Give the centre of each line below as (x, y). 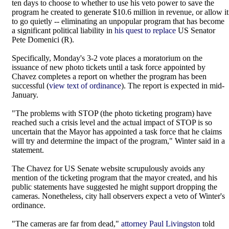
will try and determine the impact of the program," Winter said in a (118, 141)
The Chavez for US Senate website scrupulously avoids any (108, 168)
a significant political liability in (63, 30)
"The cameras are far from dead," (66, 224)
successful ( (30, 86)
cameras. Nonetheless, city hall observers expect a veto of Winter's (118, 196)
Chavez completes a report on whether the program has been (109, 76)
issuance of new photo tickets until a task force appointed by (109, 67)
